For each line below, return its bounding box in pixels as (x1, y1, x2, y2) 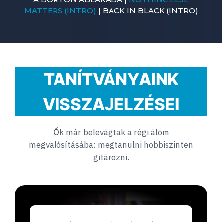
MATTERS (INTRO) (24, 5, 96, 15)
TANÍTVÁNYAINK (43, 69, 179, 89)
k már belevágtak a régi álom (59, 126, 169, 138)
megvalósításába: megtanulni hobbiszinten (29, 139, 193, 150)
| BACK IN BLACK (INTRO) (96, 5, 198, 15)
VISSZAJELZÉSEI (43, 94, 179, 114)
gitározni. (93, 151, 129, 163)
